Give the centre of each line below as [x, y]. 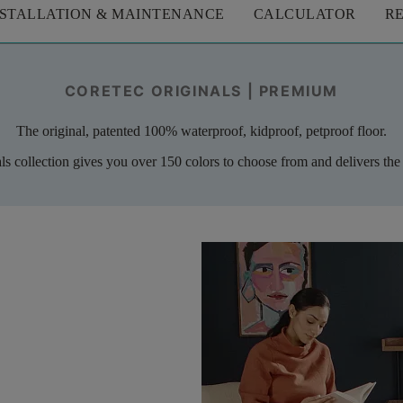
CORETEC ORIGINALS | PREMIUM [201, 91]
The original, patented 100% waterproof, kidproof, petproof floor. [201, 131]
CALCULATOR [304, 14]
